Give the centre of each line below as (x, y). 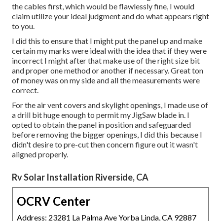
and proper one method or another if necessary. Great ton (108, 71)
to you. (23, 26)
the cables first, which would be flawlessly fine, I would (103, 6)
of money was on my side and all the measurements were (106, 80)
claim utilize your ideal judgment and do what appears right (110, 16)
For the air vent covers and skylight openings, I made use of (110, 105)
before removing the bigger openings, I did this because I (107, 135)
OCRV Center (54, 201)
